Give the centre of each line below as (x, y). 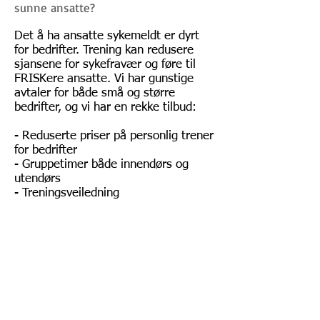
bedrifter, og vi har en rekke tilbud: (105, 107)
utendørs (37, 179)
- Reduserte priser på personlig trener (114, 136)
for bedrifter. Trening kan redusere (104, 50)
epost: (56, 300)
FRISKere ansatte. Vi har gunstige (104, 79)
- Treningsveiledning (67, 193)
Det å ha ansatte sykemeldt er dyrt (107, 36)
